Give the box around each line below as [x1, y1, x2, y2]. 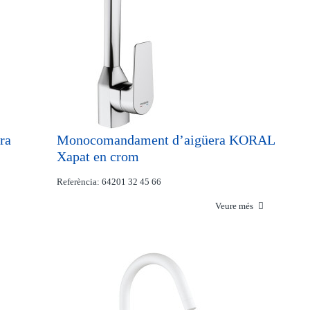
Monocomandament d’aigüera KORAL [57, 132, 275, 147]
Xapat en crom [57, 149, 140, 164]
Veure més [215, 201, 255, 211]
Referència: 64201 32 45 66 [57, 176, 162, 187]
